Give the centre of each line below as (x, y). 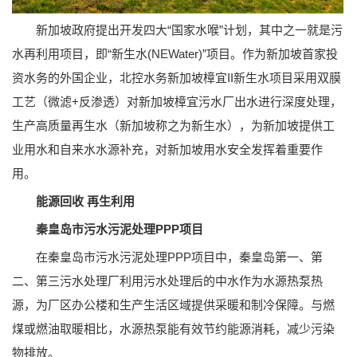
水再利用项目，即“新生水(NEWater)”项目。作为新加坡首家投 (175, 53)
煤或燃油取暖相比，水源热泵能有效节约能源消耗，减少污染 (173, 328)
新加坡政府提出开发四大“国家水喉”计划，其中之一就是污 (177, 29)
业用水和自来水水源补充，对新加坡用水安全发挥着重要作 (167, 149)
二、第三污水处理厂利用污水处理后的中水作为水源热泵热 (167, 280)
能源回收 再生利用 (85, 201)
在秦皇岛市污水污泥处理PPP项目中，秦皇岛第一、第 (167, 257)
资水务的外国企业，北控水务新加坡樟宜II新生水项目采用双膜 (177, 77)
